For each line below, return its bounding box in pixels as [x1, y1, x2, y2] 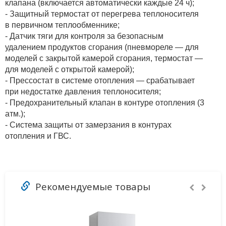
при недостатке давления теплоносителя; [5, 87, 161, 96]
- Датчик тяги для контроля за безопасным [5, 31, 163, 40]
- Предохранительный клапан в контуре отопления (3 [5, 98, 204, 107]
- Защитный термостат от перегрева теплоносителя [5, 9, 199, 18]
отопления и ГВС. [5, 131, 71, 140]
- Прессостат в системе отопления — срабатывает [5, 76, 195, 85]
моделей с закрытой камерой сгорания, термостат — [5, 53, 203, 63]
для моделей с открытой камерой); [5, 65, 134, 74]
